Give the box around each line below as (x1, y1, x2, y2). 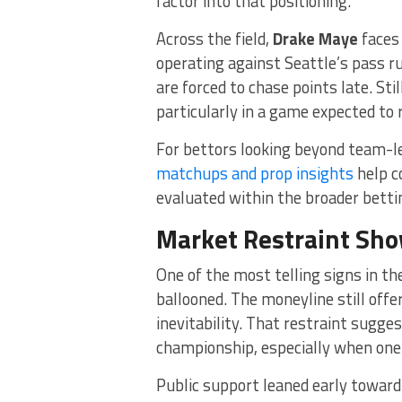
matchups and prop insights (156, 160, 354, 186)
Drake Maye (273, 25, 358, 51)
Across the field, (156, 25, 273, 51)
